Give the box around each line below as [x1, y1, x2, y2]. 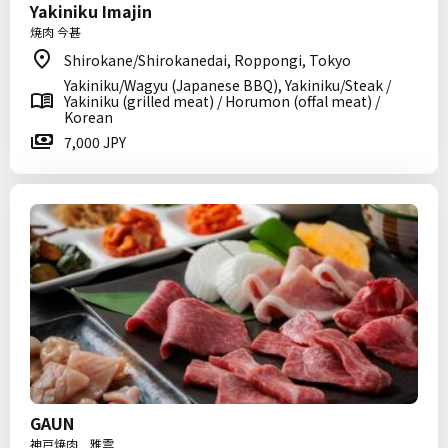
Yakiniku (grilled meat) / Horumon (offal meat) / [64, 91, 380, 111]
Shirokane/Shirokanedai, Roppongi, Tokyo [64, 50, 351, 70]
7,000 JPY [64, 132, 126, 152]
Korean [64, 107, 113, 127]
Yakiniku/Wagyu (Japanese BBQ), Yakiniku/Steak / [64, 75, 391, 95]
